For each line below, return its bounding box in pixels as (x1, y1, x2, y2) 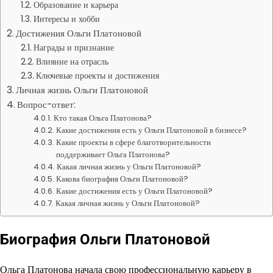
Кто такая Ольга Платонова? (54, 112, 152, 124)
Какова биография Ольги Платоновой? (56, 173, 189, 185)
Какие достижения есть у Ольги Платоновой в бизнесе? (56, 124, 247, 136)
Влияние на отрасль (35, 55, 108, 68)
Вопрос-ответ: (17, 98, 76, 111)
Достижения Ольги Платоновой (16, 27, 142, 40)
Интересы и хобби (33, 13, 100, 25)
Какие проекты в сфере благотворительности (56, 136, 211, 148)
